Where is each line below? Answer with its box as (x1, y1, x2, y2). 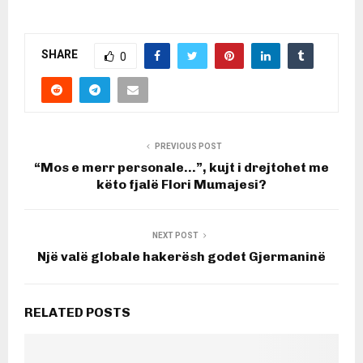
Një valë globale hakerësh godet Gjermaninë (37, 248, 326, 264)
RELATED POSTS (24, 304, 130, 320)
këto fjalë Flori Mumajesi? (96, 176, 267, 192)
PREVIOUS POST (154, 141, 222, 151)
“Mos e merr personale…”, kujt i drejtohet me (34, 159, 329, 175)
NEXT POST (152, 230, 199, 240)
